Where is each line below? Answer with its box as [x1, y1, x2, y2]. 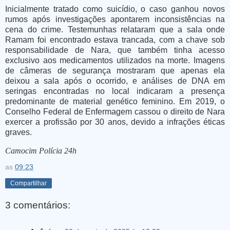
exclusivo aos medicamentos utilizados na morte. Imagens [5, 56, 225, 65]
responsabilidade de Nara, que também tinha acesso [5, 46, 225, 55]
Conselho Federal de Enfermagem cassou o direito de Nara [5, 107, 225, 117]
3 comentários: [5, 199, 70, 210]
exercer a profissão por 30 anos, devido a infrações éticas [5, 118, 225, 127]
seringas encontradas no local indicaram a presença [5, 87, 225, 96]
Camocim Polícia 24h [5, 146, 76, 156]
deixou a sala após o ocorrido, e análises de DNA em [5, 76, 225, 86]
